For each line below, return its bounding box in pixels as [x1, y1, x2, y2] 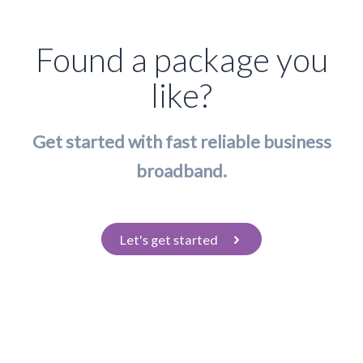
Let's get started [119, 231, 218, 247]
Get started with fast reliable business [32, 130, 331, 152]
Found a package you [35, 39, 328, 79]
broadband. [136, 160, 227, 181]
